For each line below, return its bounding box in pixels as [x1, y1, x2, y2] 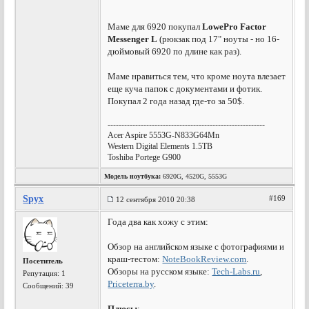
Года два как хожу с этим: [108, 217, 209, 227]
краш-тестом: [108, 254, 163, 264]
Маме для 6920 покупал [108, 21, 203, 32]
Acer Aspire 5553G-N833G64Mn [108, 130, 220, 140]
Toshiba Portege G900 [108, 152, 181, 162]
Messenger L [108, 34, 158, 44]
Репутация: [23, 269, 62, 277]
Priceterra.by [108, 279, 154, 289]
